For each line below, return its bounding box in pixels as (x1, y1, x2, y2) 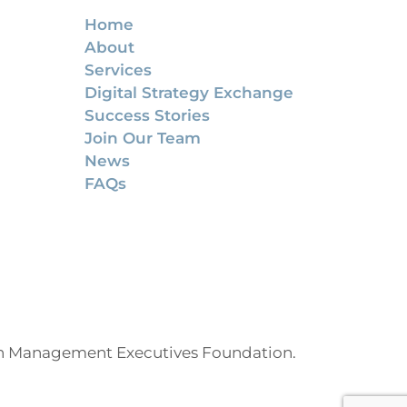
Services (84, 61, 152, 79)
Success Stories (84, 106, 210, 124)
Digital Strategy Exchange (84, 84, 293, 102)
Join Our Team (84, 129, 201, 147)
